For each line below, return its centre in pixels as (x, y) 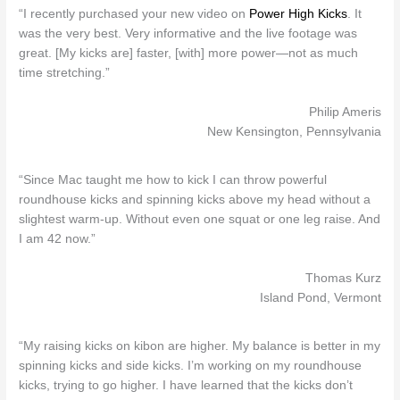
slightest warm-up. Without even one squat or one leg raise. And (200, 219)
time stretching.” (65, 73)
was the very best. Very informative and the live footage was (188, 34)
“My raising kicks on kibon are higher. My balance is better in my (200, 346)
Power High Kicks (299, 14)
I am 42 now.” (58, 239)
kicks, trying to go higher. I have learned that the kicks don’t (186, 385)
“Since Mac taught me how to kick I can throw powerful (173, 180)
